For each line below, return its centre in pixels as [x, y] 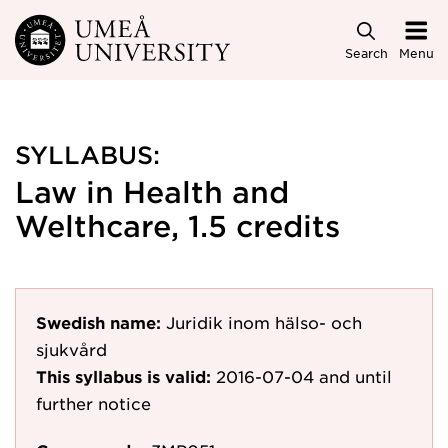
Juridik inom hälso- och [264, 322]
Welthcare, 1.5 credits [177, 225]
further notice [93, 403]
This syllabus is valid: [123, 376]
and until [355, 376]
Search [366, 52]
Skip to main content [103, 31]
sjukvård [71, 349]
